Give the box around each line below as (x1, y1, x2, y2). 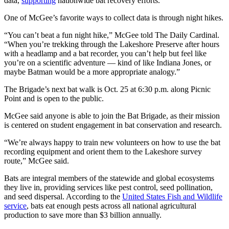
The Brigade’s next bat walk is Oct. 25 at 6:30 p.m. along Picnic (4, 84, 211, 94)
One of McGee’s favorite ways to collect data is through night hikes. (4, 13, 223, 22)
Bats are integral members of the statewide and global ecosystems (4, 173, 214, 182)
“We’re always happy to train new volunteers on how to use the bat (4, 138, 220, 147)
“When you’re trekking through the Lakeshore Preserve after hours (4, 39, 219, 49)
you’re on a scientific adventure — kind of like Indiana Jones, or (4, 58, 211, 67)
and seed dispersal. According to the (4, 192, 120, 201)
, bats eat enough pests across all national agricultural (27, 201, 196, 210)
